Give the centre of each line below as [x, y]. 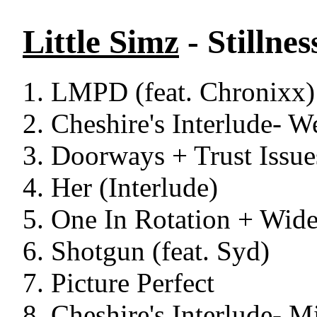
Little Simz [101, 42]
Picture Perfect [133, 283]
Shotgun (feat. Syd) [160, 251]
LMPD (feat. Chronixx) [183, 92]
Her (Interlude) [134, 188]
